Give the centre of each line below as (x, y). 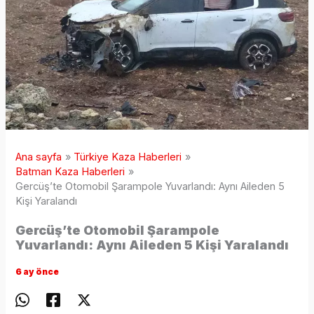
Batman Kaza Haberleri (70, 172)
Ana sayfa (39, 157)
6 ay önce (37, 272)
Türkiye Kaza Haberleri (128, 157)
